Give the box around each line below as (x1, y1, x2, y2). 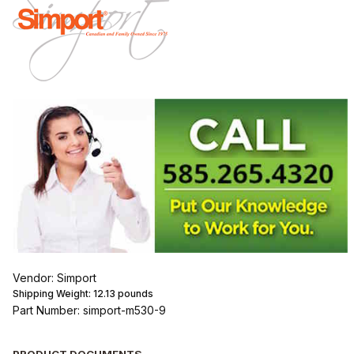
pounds (115, 288, 153, 300)
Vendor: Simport (12, 271, 96, 285)
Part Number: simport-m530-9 (12, 303, 166, 318)
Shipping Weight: (12, 288, 93, 300)
